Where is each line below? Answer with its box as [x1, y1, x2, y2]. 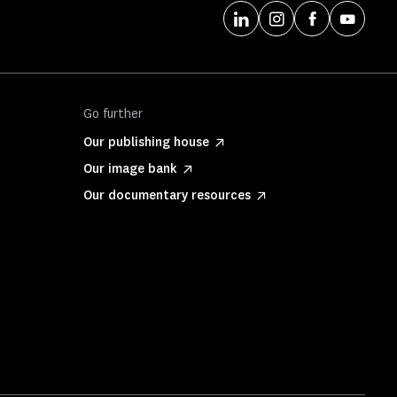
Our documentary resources [83, 187, 251, 204]
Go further [83, 105, 143, 122]
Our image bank [83, 160, 177, 177]
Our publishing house [83, 134, 209, 151]
